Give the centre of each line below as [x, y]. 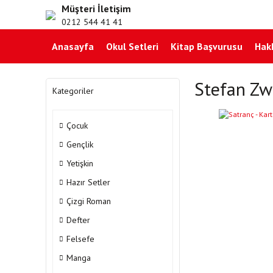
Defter [78, 220]
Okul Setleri [132, 46]
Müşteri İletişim [96, 8]
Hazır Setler [88, 182]
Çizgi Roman [89, 201]
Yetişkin [80, 163]
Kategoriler [73, 91]
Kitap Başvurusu [207, 46]
